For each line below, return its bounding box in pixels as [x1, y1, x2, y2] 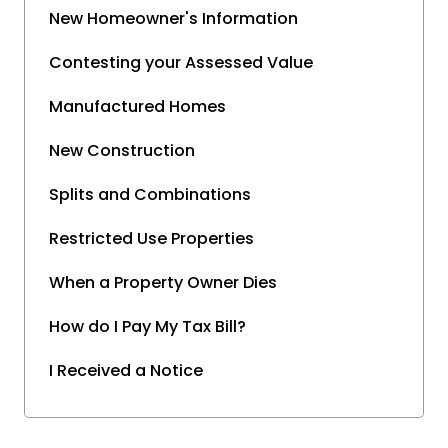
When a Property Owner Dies [49, 271, 277, 295]
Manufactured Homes [49, 95, 226, 119]
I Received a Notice [49, 359, 203, 383]
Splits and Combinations [49, 183, 251, 207]
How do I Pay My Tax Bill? [49, 315, 246, 339]
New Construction [49, 139, 195, 163]
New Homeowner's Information [49, 7, 298, 31]
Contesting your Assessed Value [49, 51, 313, 75]
